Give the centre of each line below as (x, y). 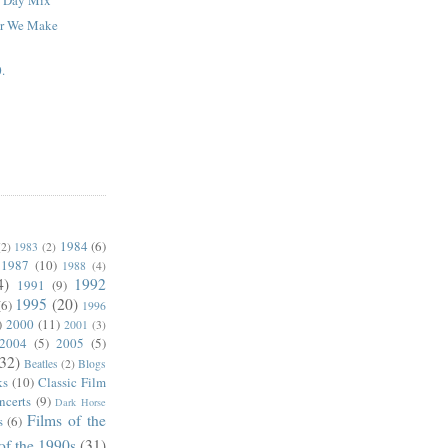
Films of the (67, 420)
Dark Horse (81, 402)
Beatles (41, 364)
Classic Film (72, 382)
